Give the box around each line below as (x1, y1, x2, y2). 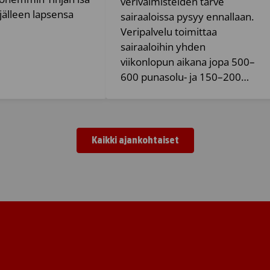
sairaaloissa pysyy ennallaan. (121, 9, 254, 24)
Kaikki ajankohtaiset (91, 134, 179, 145)
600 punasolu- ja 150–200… (121, 69, 249, 84)
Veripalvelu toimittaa (121, 24, 217, 39)
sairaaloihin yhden (121, 39, 206, 54)
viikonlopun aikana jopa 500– (121, 54, 255, 69)
